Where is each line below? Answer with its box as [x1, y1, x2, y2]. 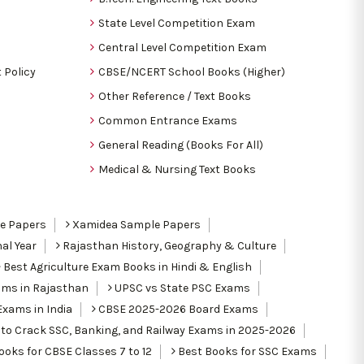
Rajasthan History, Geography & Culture [60, 238, 276, 253]
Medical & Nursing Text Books [98, 162, 256, 176]
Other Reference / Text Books [98, 89, 251, 103]
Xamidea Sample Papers [70, 217, 201, 232]
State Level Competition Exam [98, 15, 255, 30]
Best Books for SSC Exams [175, 344, 317, 358]
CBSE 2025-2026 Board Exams [96, 301, 258, 316]
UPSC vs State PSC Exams [112, 280, 250, 295]
